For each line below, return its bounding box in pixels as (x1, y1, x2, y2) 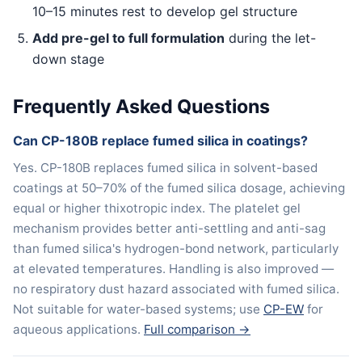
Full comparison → (144, 321, 250, 337)
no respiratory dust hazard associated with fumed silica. (13, 280, 339, 297)
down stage (32, 51, 104, 68)
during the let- (225, 30, 316, 47)
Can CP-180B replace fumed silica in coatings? (13, 132, 308, 149)
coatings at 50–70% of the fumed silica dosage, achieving (13, 179, 345, 196)
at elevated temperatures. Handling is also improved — (13, 260, 334, 276)
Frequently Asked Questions (13, 95, 270, 119)
